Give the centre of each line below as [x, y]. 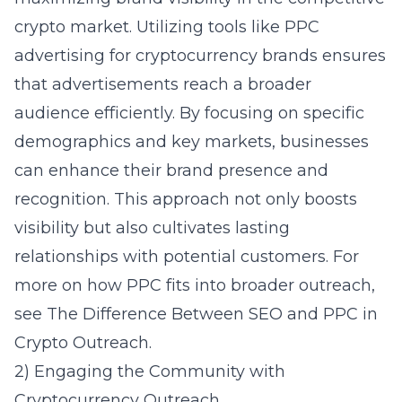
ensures [352, 56]
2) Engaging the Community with [150, 371]
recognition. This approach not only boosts [186, 199]
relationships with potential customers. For [187, 257]
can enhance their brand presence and [171, 170]
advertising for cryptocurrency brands [166, 56]
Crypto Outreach [82, 343]
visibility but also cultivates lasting [152, 228]
